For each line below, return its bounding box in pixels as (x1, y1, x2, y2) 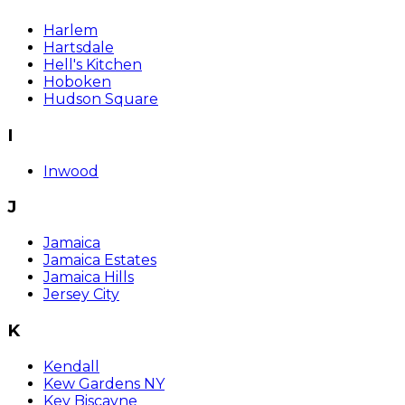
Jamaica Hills (43, 268, 134, 287)
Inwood (43, 162, 99, 180)
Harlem (43, 22, 98, 40)
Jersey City (43, 286, 119, 304)
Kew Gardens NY (43, 374, 165, 392)
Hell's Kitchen (43, 56, 142, 74)
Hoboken (43, 73, 111, 91)
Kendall (43, 357, 99, 375)
